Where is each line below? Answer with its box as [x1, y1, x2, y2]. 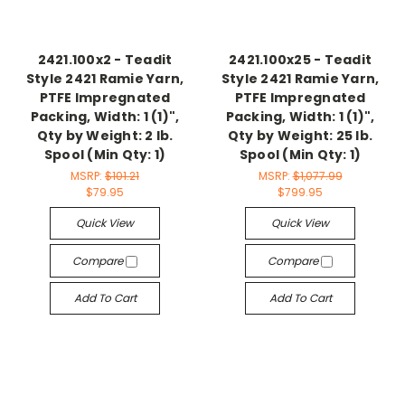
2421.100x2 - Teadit [37, 51, 173, 70]
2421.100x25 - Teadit [229, 51, 372, 70]
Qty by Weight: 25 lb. [227, 127, 373, 146]
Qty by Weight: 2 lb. [36, 127, 174, 146]
